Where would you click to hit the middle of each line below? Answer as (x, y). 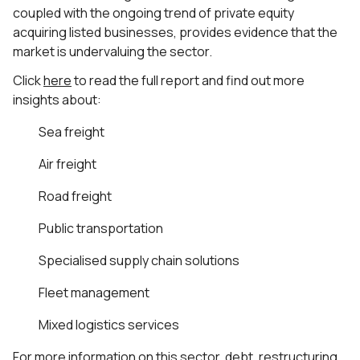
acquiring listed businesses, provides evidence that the (175, 32)
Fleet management (94, 292)
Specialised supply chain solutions (139, 260)
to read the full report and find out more (188, 80)
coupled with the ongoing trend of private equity (153, 13)
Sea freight (72, 132)
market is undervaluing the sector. (112, 51)
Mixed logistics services (109, 325)
